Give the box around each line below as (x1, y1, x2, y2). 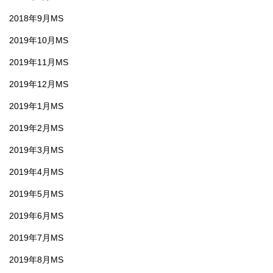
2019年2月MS (9, 122, 63, 133)
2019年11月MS (9, 57, 68, 67)
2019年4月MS (9, 166, 63, 177)
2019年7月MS (9, 232, 63, 243)
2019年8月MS (9, 254, 63, 264)
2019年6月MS (9, 210, 63, 221)
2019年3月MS (9, 144, 63, 155)
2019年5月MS (9, 188, 63, 199)
